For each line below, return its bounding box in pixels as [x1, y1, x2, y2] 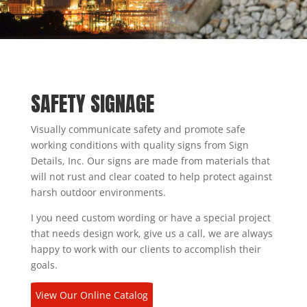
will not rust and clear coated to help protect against [30, 170, 272, 183]
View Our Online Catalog [35, 288, 148, 302]
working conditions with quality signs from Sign [30, 138, 249, 151]
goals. [30, 258, 58, 271]
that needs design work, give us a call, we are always [30, 227, 273, 240]
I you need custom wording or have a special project [30, 211, 271, 224]
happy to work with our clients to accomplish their [30, 243, 261, 256]
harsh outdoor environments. [30, 186, 166, 199]
